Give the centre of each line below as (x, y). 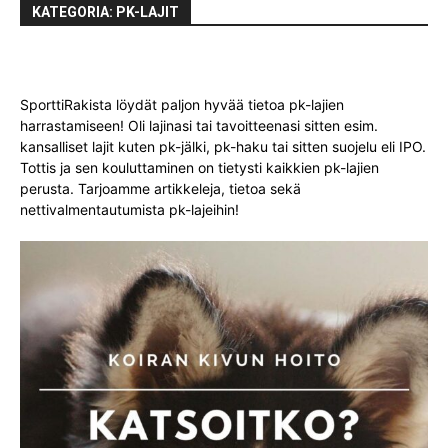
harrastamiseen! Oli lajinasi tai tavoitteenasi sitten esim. (199, 125)
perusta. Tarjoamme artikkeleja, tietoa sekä (160, 188)
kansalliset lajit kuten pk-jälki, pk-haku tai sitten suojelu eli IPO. (223, 146)
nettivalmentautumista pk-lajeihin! (129, 209)
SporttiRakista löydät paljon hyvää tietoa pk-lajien (182, 104)
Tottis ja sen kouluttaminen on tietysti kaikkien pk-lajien (199, 167)
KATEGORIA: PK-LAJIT (105, 11)
